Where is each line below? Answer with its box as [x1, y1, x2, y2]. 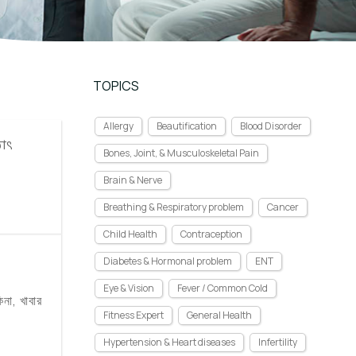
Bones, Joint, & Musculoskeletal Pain [103, 146, 259, 160]
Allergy [103, 119, 133, 133]
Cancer [267, 200, 299, 214]
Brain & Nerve [103, 173, 162, 187]
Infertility [258, 335, 297, 349]
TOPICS [93, 77, 139, 95]
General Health [187, 308, 252, 322]
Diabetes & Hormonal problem [103, 254, 232, 268]
